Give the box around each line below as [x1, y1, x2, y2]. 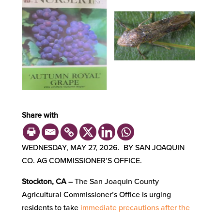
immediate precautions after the [80, 202, 190, 213]
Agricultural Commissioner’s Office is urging [21, 189, 171, 200]
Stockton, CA [21, 176, 66, 186]
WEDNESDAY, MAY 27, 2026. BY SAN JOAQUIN [21, 142, 185, 153]
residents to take [21, 202, 80, 213]
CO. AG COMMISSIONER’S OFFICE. [21, 155, 142, 166]
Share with [21, 110, 58, 120]
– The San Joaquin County [66, 176, 159, 186]
